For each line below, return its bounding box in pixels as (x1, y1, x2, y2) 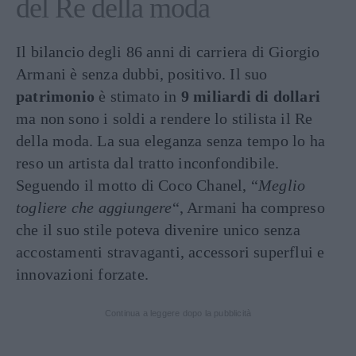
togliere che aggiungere (16, 198, 172, 216)
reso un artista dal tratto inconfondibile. (16, 153, 280, 172)
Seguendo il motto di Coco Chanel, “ (16, 176, 259, 194)
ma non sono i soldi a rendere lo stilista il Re (16, 109, 313, 127)
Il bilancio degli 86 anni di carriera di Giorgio (16, 42, 320, 60)
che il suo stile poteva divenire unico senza (16, 220, 300, 238)
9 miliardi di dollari (176, 87, 321, 105)
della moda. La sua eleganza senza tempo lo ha (16, 131, 326, 149)
